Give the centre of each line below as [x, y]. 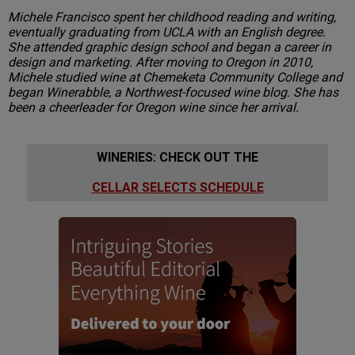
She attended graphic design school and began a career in [170, 48]
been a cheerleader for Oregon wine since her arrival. [153, 108]
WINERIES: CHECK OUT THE [177, 158]
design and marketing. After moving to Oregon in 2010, [160, 63]
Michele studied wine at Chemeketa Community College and [175, 78]
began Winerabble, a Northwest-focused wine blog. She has [173, 93]
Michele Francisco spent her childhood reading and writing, [172, 17]
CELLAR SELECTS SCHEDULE [177, 188]
